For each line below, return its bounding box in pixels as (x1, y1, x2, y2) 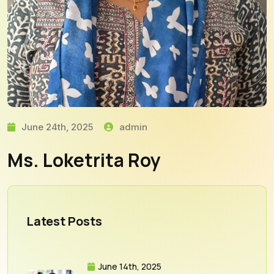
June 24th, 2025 (19, 120, 93, 133)
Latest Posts (26, 212, 102, 229)
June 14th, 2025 (97, 260, 161, 272)
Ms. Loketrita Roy (7, 147, 161, 172)
